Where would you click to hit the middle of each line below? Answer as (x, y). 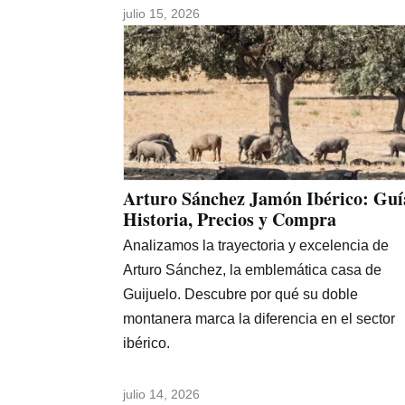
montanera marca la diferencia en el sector (259, 319)
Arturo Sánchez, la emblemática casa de (252, 270)
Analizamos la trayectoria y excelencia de (256, 246)
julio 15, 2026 (161, 13)
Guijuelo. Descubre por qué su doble (240, 295)
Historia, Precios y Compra (230, 220)
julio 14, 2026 (161, 395)
